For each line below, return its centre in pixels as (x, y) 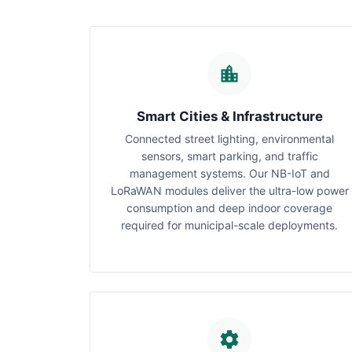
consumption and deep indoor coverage (229, 208)
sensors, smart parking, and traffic (229, 156)
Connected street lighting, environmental (229, 139)
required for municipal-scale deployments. (229, 225)
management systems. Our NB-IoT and (229, 173)
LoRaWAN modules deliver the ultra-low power (229, 191)
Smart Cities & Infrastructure (229, 116)
